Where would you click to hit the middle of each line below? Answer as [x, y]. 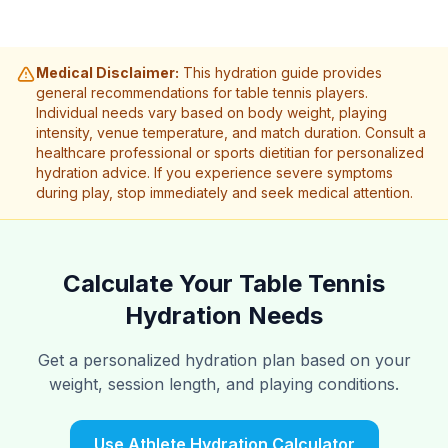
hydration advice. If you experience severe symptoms [214, 172]
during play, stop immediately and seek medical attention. [224, 192]
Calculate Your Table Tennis [224, 283]
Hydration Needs [224, 315]
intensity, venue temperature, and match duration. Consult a [231, 132]
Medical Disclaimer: [107, 72]
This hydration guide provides [282, 72]
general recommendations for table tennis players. [202, 92]
